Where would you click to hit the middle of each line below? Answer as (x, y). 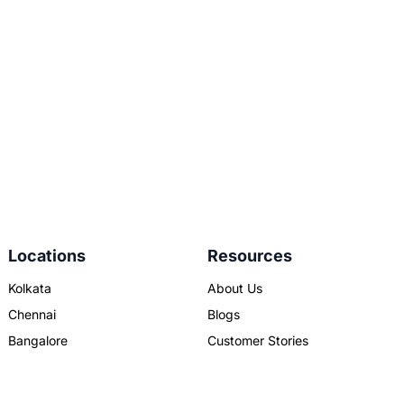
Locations (47, 255)
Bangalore (38, 340)
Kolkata (30, 288)
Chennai (32, 314)
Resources (249, 255)
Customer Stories (257, 340)
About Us (234, 288)
